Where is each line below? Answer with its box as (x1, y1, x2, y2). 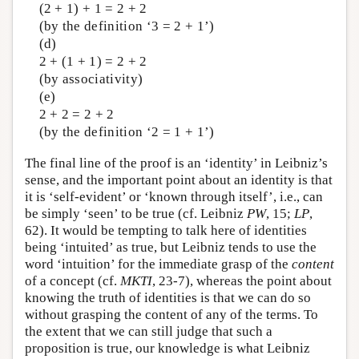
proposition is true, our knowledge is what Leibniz (25, 340, 310, 356)
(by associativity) (38, 71, 143, 87)
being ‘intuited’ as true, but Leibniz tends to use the (25, 239, 317, 255)
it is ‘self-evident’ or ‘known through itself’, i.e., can (25, 188, 323, 204)
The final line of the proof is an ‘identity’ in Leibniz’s (25, 155, 328, 171)
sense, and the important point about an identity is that (25, 171, 333, 188)
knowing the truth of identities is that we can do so (25, 289, 311, 305)
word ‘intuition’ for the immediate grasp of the (25, 256, 292, 272)
